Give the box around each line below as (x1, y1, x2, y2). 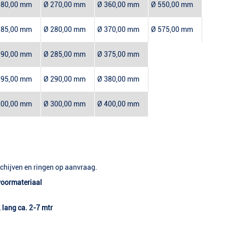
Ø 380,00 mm (97, 75, 139, 84)
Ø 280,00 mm (44, 25, 86, 34)
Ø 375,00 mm (97, 50, 139, 59)
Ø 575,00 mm (151, 25, 193, 34)
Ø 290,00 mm (44, 75, 86, 84)
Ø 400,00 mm (97, 100, 139, 108)
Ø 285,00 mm (44, 50, 86, 59)
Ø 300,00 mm (44, 100, 86, 108)
